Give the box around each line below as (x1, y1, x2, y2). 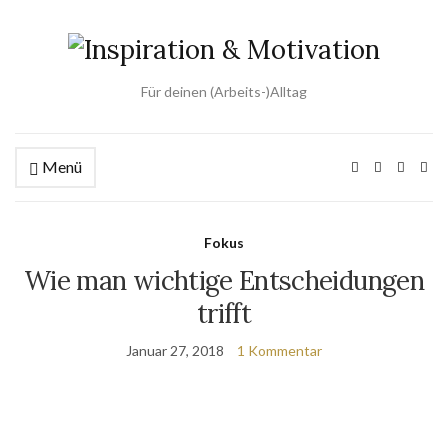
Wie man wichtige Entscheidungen (24, 264, 424, 297)
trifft (196, 297, 252, 330)
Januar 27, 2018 (126, 342, 224, 359)
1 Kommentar (237, 342, 322, 359)
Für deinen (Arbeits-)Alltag (141, 83, 307, 100)
